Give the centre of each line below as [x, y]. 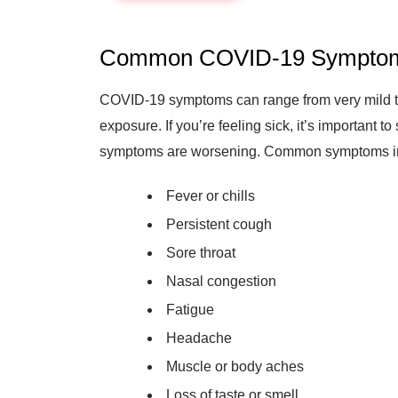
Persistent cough [219, 224]
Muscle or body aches [235, 366]
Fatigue [190, 310]
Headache [199, 338]
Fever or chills [211, 196]
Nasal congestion [221, 281]
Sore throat [201, 253]
